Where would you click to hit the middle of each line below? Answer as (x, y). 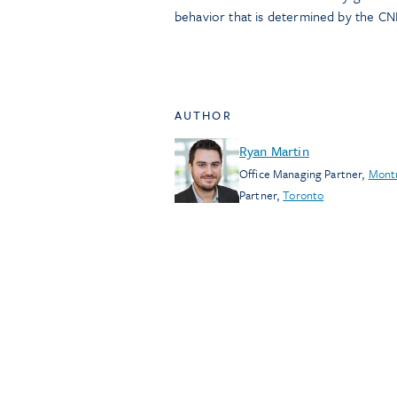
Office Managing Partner (301, 174)
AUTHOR (203, 116)
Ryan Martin (274, 151)
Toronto (304, 195)
